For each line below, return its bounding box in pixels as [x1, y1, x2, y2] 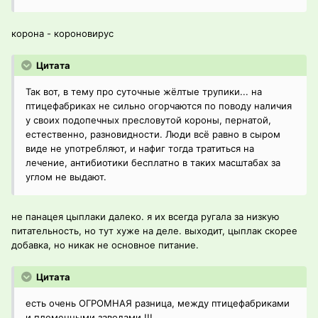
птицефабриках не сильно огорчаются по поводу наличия [26, 100, 292, 112]
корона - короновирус [11, 28, 114, 40]
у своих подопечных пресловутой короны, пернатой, [26, 114, 271, 126]
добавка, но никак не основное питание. [11, 239, 199, 251]
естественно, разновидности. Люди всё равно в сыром [26, 128, 280, 141]
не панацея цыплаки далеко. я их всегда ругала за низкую [11, 211, 280, 223]
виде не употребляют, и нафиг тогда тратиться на [26, 143, 254, 155]
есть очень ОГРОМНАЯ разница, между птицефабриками [26, 297, 290, 309]
